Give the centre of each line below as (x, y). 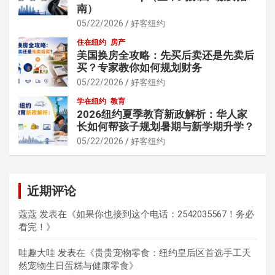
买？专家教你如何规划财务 (139, 67)
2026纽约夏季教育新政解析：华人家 (162, 114)
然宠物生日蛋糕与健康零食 (74, 265)
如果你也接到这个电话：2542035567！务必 (165, 214)
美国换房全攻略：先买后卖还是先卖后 (165, 55)
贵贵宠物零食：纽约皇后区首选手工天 (173, 253)
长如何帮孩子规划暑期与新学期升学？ (165, 126)
